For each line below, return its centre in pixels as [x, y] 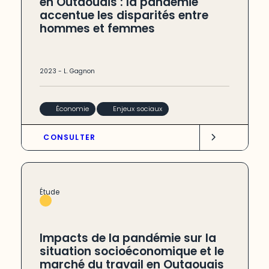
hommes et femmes [98, 28]
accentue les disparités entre [124, 15]
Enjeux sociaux [137, 108]
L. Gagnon [80, 71]
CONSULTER [70, 138]
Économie [72, 108]
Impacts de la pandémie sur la [128, 238]
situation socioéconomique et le [132, 251]
